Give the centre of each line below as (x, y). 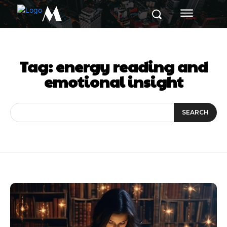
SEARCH (195, 112)
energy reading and (132, 66)
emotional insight (113, 81)
